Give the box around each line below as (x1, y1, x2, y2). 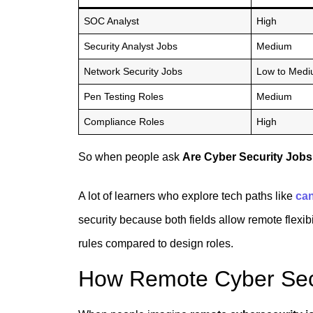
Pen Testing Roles (84, 90, 164, 102)
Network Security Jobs (84, 65, 183, 77)
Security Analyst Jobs (84, 40, 178, 52)
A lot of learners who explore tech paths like (78, 189, 296, 202)
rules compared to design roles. (78, 237, 233, 249)
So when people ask (78, 150, 182, 163)
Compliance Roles (84, 115, 165, 127)
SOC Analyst (84, 15, 140, 27)
